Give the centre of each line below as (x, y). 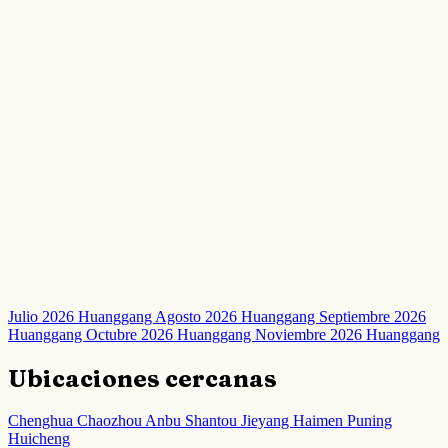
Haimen (320, 421)
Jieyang (267, 421)
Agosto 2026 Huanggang (237, 316)
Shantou (213, 421)
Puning (369, 421)
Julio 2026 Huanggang (81, 316)
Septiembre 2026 (372, 316)
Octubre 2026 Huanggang (170, 334)
